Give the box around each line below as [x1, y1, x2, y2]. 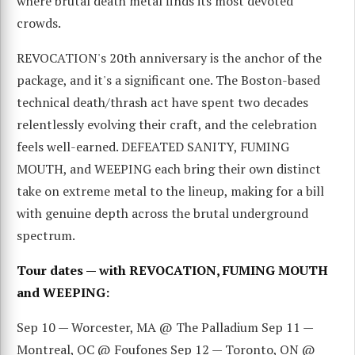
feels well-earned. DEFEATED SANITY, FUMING [17, 137, 289, 155]
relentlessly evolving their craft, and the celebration [17, 115, 317, 133]
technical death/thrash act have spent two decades [17, 93, 308, 111]
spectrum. [17, 226, 75, 244]
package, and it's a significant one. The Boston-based [17, 71, 320, 89]
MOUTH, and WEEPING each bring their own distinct [17, 159, 321, 177]
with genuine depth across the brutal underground [17, 204, 308, 222]
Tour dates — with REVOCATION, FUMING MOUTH [17, 261, 328, 279]
